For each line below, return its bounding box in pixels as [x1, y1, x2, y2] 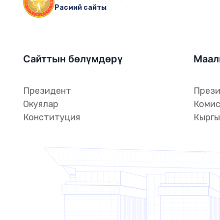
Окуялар [23, 99, 59, 110]
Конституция [23, 112, 81, 123]
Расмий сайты [55, 3, 107, 12]
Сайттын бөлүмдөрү [23, 53, 123, 65]
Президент [23, 85, 72, 96]
